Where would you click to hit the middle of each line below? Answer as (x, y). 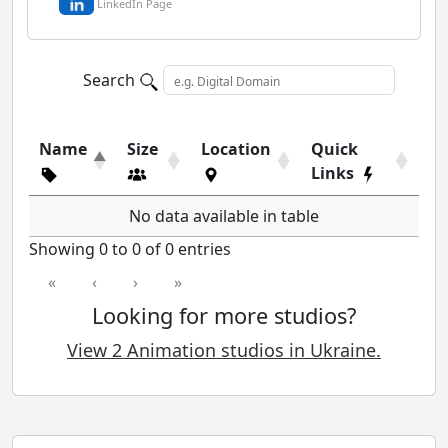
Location (236, 149)
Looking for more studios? (224, 316)
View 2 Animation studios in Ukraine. (224, 350)
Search (111, 80)
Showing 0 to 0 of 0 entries (130, 249)
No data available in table (224, 216)
